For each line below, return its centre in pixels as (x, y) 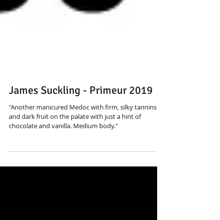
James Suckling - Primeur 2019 (81, 112)
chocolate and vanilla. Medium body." (96, 148)
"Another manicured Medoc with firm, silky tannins (83, 129)
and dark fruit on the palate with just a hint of (75, 138)
